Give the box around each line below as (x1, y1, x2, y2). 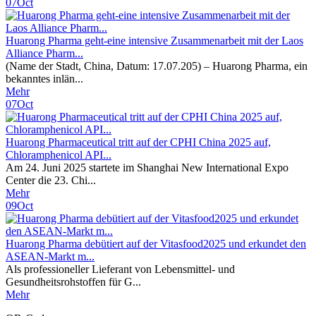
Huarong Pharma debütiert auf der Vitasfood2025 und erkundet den (6, 238, 306, 250)
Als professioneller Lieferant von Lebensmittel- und (6, 263, 235, 275)
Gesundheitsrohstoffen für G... (6, 276, 141, 288)
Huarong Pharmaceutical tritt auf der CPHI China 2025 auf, (6, 136, 271, 148)
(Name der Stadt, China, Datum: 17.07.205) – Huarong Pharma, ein (6, 60, 308, 72)
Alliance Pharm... (6, 47, 83, 59)
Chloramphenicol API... (6, 149, 111, 161)
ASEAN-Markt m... (6, 250, 95, 262)
